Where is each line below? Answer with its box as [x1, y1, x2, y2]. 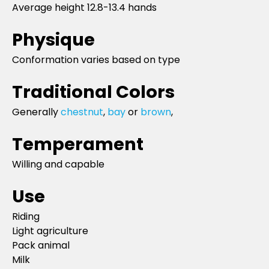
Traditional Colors [12, 79, 175, 104]
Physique [12, 27, 95, 52]
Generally [12, 104, 61, 119]
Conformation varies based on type [12, 52, 180, 67]
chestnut [61, 104, 103, 119]
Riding [12, 209, 40, 223]
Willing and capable [12, 157, 104, 171]
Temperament [12, 131, 144, 156]
